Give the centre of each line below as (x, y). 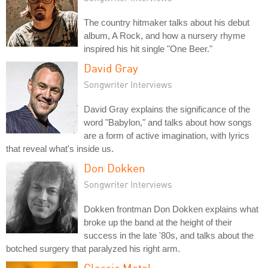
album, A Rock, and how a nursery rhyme (165, 36)
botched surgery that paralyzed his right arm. (93, 249)
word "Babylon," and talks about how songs (168, 122)
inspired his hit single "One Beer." (148, 49)
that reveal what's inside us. (60, 149)
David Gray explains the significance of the (167, 109)
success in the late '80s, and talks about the (169, 235)
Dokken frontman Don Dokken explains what (171, 209)
